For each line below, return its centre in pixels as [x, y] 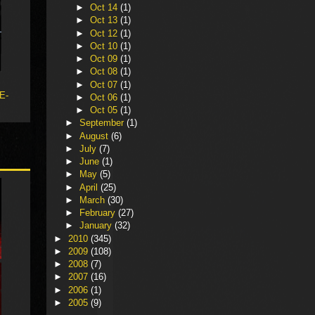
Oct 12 [105, 33]
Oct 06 [105, 97]
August [95, 136]
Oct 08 [105, 72]
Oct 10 [105, 46]
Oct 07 [105, 84]
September [103, 123]
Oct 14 [105, 8]
